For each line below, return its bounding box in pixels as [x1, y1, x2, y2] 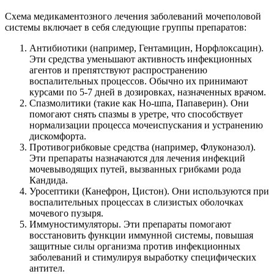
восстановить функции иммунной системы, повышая [29, 229, 253, 240]
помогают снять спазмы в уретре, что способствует [29, 108, 243, 119]
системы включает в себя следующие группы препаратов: [5, 21, 246, 32]
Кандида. [29, 174, 68, 185]
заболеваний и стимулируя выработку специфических [29, 251, 256, 262]
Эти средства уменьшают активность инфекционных [29, 53, 252, 64]
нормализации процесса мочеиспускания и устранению [29, 119, 263, 130]
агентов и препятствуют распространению [29, 64, 207, 75]
